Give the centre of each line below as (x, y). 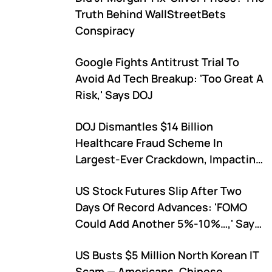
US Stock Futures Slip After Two (158, 191)
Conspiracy (105, 30)
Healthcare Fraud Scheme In (149, 143)
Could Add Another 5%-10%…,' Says (168, 223)
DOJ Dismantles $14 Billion (144, 126)
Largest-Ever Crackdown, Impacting (169, 159)
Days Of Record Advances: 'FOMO (161, 207)
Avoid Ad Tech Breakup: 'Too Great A (169, 78)
